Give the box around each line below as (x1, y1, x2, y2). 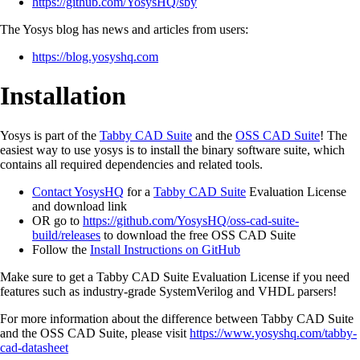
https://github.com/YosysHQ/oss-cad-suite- (83, 213, 299, 227)
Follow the (32, 242, 90, 256)
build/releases (32, 227, 100, 242)
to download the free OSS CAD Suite (100, 227, 296, 242)
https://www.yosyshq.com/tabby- (190, 325, 357, 340)
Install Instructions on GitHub (90, 242, 240, 256)
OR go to (32, 213, 83, 227)
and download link (32, 198, 127, 213)
